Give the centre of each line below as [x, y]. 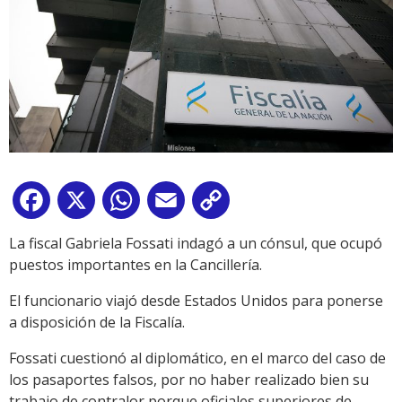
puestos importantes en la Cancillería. [135, 265]
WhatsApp [179, 204]
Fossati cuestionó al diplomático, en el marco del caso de [197, 358]
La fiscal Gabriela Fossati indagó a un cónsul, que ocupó [196, 244]
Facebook [86, 204]
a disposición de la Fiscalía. [97, 323]
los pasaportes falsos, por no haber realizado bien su [189, 380]
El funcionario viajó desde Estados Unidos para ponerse [196, 301]
